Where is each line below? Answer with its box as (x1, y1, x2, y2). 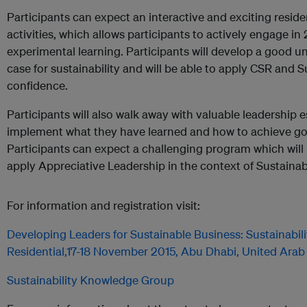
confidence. (7, 78, 68, 93)
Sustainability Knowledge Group (7, 273, 174, 287)
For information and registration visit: (7, 198, 200, 212)
